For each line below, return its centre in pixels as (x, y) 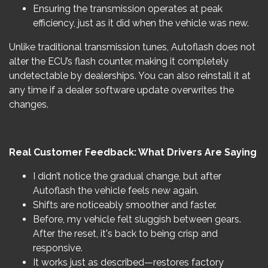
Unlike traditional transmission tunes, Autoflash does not (132, 47)
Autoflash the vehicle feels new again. (116, 191)
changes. (29, 104)
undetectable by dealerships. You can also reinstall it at (130, 76)
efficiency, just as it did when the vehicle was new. (141, 23)
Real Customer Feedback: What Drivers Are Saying (133, 152)
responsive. (58, 248)
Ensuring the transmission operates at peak (128, 9)
